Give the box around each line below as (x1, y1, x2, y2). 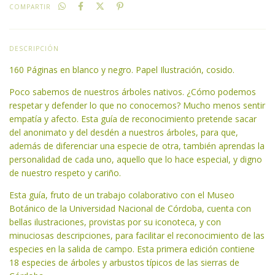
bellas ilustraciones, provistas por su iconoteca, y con (9, 216, 221, 228)
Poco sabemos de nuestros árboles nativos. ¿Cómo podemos (9, 86, 256, 98)
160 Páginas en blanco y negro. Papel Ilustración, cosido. (9, 64, 234, 76)
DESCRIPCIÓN (9, 44, 59, 53)
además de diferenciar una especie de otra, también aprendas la (9, 140, 265, 152)
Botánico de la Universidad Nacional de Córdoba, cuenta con (9, 203, 251, 215)
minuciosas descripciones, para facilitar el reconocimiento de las (9, 230, 265, 242)
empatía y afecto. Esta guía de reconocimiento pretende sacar (9, 113, 257, 125)
